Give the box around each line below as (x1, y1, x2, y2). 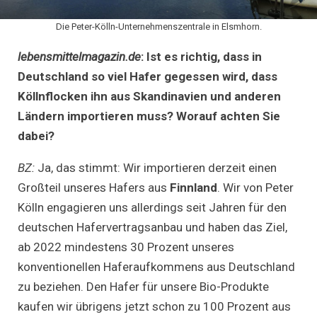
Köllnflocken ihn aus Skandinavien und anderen (18, 88, 281, 103)
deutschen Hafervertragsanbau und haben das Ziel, (18, 219, 287, 234)
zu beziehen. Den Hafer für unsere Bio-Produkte (18, 279, 269, 294)
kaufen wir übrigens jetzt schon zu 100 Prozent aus (18, 299, 291, 313)
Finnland (170, 180, 217, 195)
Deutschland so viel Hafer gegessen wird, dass (18, 69, 277, 83)
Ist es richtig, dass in (146, 49, 262, 64)
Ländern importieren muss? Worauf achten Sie (18, 108, 280, 123)
